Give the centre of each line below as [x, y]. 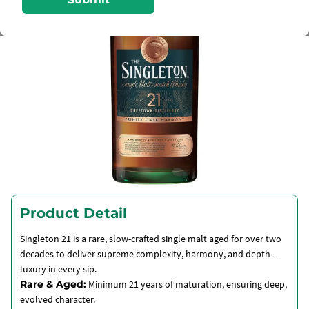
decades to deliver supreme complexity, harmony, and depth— [149, 254]
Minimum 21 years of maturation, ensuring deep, [187, 284]
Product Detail [73, 213]
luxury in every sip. [58, 269]
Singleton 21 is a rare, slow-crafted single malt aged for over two [151, 239]
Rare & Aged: [53, 284]
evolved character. [58, 299]
